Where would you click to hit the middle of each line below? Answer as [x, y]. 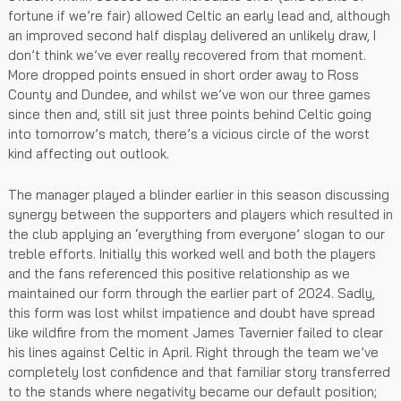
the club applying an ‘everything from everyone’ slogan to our [196, 234]
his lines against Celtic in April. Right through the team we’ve [193, 352]
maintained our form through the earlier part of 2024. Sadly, [192, 293]
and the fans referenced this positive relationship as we [179, 273]
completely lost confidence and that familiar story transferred [199, 371]
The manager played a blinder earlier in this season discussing [199, 194]
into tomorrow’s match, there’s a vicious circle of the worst [189, 133]
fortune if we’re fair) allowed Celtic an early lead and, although [199, 15]
